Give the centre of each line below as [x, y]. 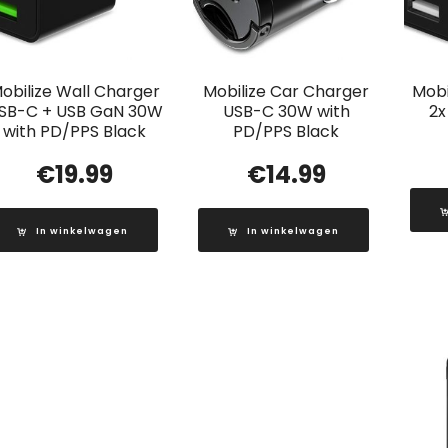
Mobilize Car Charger [286, 92]
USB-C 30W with [286, 112]
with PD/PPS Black [75, 132]
